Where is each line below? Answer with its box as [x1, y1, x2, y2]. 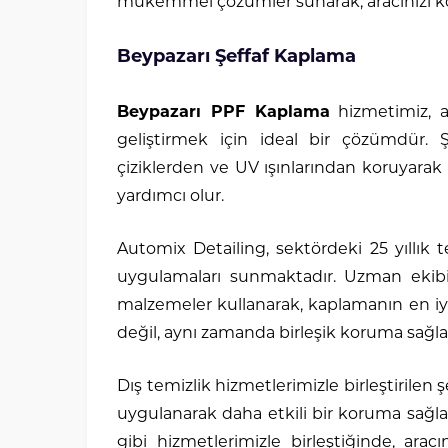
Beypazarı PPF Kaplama [117, 105, 330, 121]
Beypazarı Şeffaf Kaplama [117, 48, 356, 67]
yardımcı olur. [117, 189, 224, 205]
